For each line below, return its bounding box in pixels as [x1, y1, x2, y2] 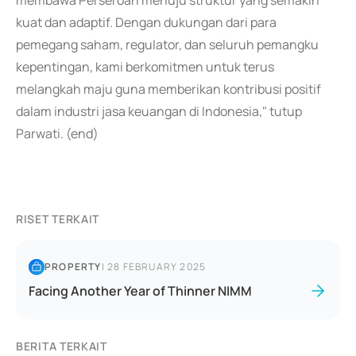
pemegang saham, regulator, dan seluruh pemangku [16, 36, 319, 53]
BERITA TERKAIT [16, 339, 107, 354]
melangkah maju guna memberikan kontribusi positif [16, 80, 321, 98]
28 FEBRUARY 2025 [107, 260, 207, 273]
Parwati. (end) [16, 125, 99, 142]
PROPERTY [44, 260, 102, 273]
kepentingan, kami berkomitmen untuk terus [16, 58, 274, 75]
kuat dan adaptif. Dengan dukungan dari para [16, 14, 277, 31]
